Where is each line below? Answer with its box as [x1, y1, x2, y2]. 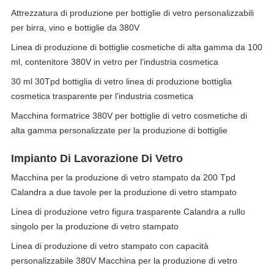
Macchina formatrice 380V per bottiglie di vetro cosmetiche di [11, 111, 247, 120]
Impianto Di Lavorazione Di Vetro [11, 152, 183, 165]
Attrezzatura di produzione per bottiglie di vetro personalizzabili [11, 8, 254, 18]
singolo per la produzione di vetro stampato [11, 221, 179, 231]
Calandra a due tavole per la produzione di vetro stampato [11, 187, 237, 197]
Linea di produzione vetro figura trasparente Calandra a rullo [11, 207, 245, 217]
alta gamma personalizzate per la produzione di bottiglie [11, 125, 228, 135]
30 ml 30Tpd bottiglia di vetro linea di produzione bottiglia [11, 76, 232, 86]
